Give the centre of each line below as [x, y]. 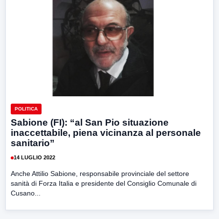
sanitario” [33, 143]
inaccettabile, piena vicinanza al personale [106, 132]
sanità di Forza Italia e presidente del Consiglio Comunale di [104, 183]
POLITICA [26, 109]
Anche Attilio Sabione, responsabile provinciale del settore [100, 173]
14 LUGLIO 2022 [34, 158]
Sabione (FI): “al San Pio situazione [90, 122]
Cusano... [26, 193]
